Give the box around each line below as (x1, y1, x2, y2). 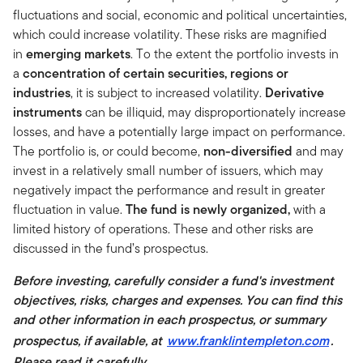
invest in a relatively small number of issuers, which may (13, 161, 323, 181)
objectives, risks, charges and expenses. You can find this (13, 291, 342, 310)
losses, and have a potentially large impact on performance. (13, 122, 345, 142)
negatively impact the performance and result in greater (13, 181, 325, 200)
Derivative (265, 83, 324, 103)
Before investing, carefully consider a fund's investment (13, 271, 334, 291)
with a (293, 200, 326, 220)
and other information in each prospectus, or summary (13, 310, 326, 330)
